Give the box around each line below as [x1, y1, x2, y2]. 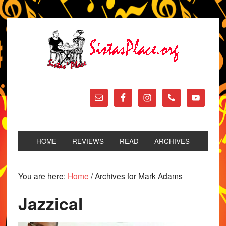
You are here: [18, 169, 68, 181]
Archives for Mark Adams [92, 169, 183, 181]
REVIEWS [72, 136, 104, 146]
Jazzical [18, 191, 83, 216]
